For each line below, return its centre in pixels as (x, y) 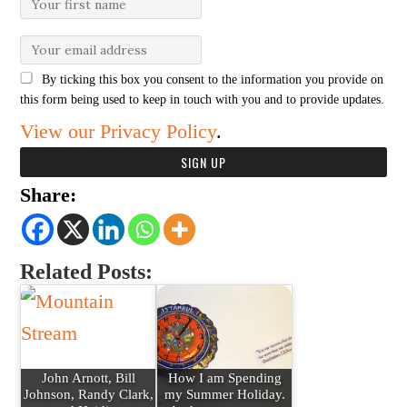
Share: (49, 195)
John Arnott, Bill (88, 377)
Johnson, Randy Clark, (88, 393)
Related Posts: (87, 271)
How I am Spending (224, 377)
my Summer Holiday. (224, 393)
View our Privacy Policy (119, 131)
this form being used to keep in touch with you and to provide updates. (203, 99)
